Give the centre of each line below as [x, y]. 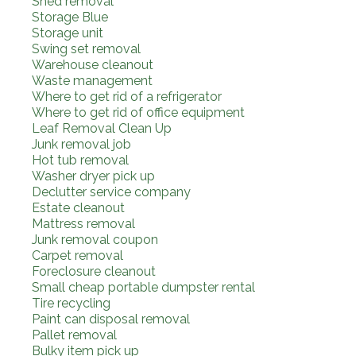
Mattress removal [83, 223]
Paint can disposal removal [111, 319]
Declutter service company [111, 192]
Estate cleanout [78, 207]
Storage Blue [70, 17]
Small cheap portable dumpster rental [143, 287]
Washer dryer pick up [93, 176]
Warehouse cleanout [93, 64]
